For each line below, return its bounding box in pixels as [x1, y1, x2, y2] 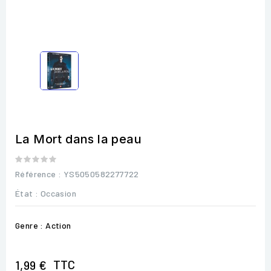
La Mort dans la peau [15, 131, 142, 146]
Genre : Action [15, 220, 71, 230]
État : [15, 188, 39, 198]
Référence [15, 168, 56, 179]
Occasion [40, 188, 77, 198]
